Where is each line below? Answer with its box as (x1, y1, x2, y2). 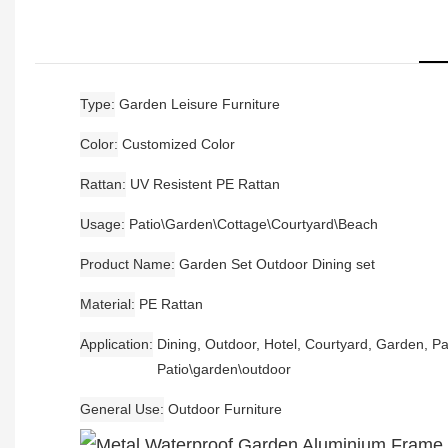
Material (80, 295, 131, 312)
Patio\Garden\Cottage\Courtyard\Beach (129, 215, 378, 232)
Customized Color (122, 135, 235, 152)
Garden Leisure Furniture (119, 95, 280, 112)
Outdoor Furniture (168, 400, 282, 417)
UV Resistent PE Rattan (130, 175, 280, 192)
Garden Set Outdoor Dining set (179, 255, 375, 272)
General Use (80, 400, 160, 417)
